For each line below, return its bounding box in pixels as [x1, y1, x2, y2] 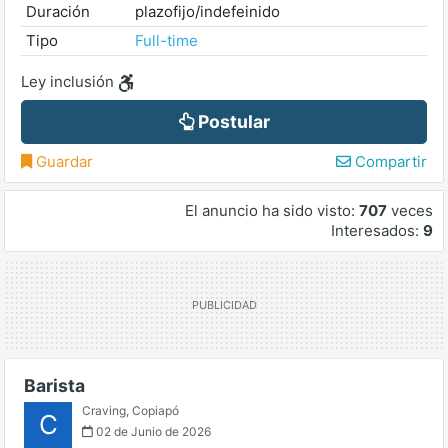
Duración [25, 2, 90, 21]
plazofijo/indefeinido [134, 2, 280, 21]
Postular [193, 111, 270, 133]
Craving [82, 403, 126, 419]
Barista [24, 375, 85, 397]
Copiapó [132, 403, 179, 419]
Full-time [134, 31, 198, 50]
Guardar [32, 152, 93, 172]
